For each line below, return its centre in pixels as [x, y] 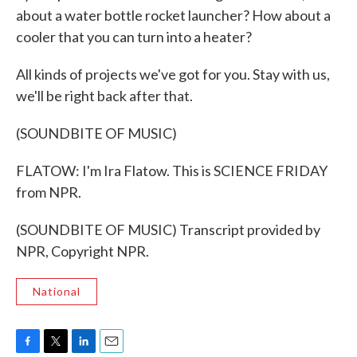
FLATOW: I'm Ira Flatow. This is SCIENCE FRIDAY [172, 171]
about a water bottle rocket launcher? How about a [173, 15]
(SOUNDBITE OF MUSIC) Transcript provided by [168, 229]
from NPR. [49, 192]
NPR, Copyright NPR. [82, 251]
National [57, 291]
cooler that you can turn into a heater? [134, 37]
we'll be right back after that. [104, 96]
